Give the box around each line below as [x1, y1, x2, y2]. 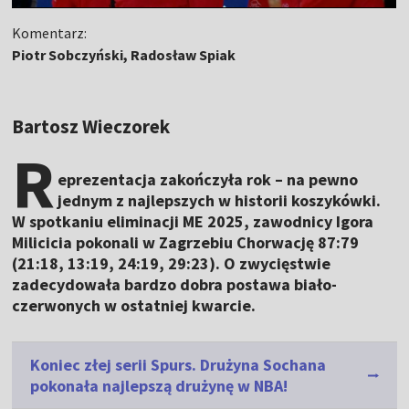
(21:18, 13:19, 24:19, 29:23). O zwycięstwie [12, 253, 331, 274]
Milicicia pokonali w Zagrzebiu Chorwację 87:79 [12, 232, 360, 253]
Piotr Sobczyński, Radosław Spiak [12, 46, 236, 64]
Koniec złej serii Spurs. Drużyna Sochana [30, 354, 327, 375]
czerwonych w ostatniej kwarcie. [12, 295, 257, 316]
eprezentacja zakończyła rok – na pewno [58, 169, 359, 190]
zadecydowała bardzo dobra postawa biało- [12, 274, 338, 295]
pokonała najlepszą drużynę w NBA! [30, 375, 288, 396]
